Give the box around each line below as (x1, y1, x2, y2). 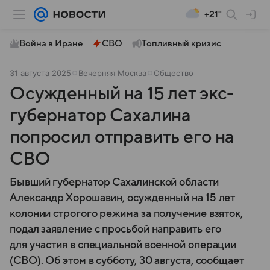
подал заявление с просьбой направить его (10, 224, 222, 235)
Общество (154, 68, 193, 78)
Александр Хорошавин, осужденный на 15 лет (10, 192, 236, 204)
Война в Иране (19, 39, 83, 48)
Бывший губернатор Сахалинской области (10, 177, 219, 188)
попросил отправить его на (10, 127, 235, 147)
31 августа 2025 (10, 68, 71, 78)
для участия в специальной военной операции (10, 239, 237, 251)
